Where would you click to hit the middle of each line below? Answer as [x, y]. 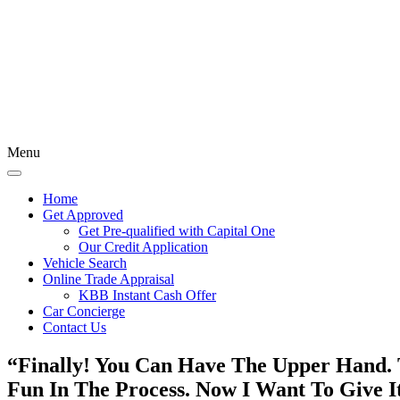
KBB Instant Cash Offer [147, 295]
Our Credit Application [143, 247]
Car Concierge [84, 311]
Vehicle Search [85, 263]
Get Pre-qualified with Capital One [177, 231]
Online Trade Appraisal [108, 279]
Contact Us [75, 327]
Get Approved [83, 215]
